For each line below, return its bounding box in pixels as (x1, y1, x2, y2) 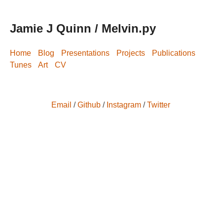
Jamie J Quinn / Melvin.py (10, 21, 156, 35)
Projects (116, 48, 145, 57)
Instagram (106, 100, 141, 109)
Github (77, 100, 101, 109)
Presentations (61, 48, 110, 57)
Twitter (147, 100, 170, 109)
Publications (152, 48, 195, 57)
